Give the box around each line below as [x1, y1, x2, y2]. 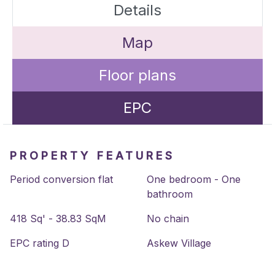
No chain [147, 212, 189, 225]
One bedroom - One [147, 173, 241, 185]
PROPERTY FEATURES [10, 149, 175, 162]
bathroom [147, 188, 193, 200]
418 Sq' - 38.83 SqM [10, 212, 106, 225]
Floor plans [99, 66, 176, 84]
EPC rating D [10, 237, 69, 249]
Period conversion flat [10, 173, 113, 185]
